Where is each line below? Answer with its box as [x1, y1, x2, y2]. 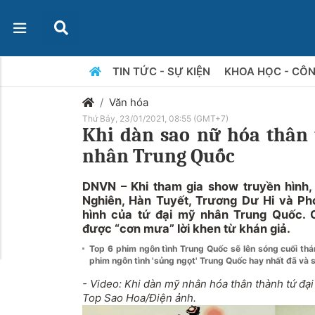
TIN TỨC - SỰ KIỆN [112, 65, 213, 78]
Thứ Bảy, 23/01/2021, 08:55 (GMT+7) [82, 113, 229, 124]
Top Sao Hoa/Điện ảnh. [82, 291, 196, 304]
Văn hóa [109, 96, 148, 109]
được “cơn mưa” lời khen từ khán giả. [82, 221, 290, 236]
